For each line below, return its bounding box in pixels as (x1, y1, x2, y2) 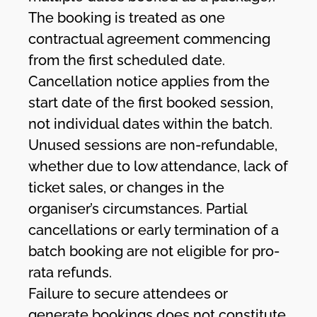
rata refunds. (28, 263, 113, 281)
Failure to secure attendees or (28, 284, 229, 302)
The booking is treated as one (28, 8, 226, 26)
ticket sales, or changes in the (28, 178, 225, 196)
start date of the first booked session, (28, 93, 274, 111)
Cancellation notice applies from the (28, 72, 270, 90)
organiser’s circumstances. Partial (28, 200, 248, 217)
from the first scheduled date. (28, 51, 226, 69)
